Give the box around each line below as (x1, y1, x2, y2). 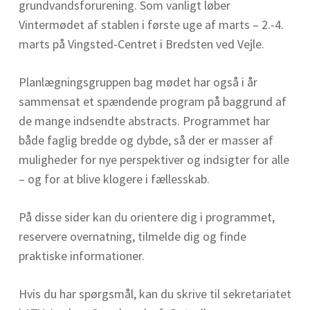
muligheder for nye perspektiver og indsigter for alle (18, 152, 289, 167)
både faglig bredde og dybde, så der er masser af (18, 132, 273, 148)
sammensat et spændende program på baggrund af (18, 93, 286, 109)
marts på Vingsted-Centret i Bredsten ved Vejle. (18, 36, 264, 52)
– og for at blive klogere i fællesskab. (18, 171, 210, 187)
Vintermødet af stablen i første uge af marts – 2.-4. (18, 17, 284, 33)
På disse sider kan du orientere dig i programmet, (18, 209, 275, 225)
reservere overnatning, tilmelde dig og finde (18, 228, 246, 244)
